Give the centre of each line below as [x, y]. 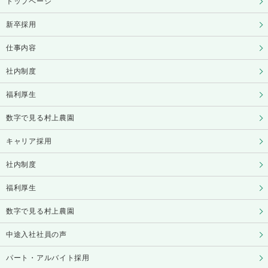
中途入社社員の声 [36, 234]
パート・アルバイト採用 [48, 258]
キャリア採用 [29, 141]
